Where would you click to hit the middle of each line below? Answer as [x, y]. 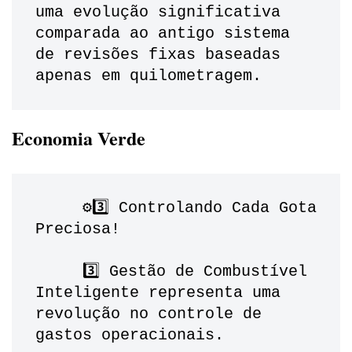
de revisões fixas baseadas [158, 55]
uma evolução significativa [158, 13]
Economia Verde [79, 138]
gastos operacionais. [134, 335]
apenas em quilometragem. [148, 76]
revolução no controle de [148, 314]
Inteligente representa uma [158, 293]
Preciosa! [78, 229]
